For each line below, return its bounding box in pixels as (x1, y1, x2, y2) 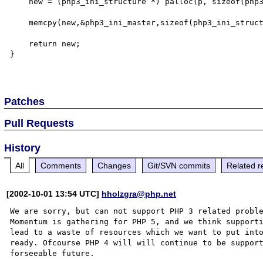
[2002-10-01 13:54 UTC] (6, 188, 102, 198)
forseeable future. (10, 248, 95, 258)
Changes (97, 160, 131, 170)
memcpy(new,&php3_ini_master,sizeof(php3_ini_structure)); (10, 18, 29, 27)
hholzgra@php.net (102, 188, 177, 198)
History (4, 141, 41, 154)
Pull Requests (4, 117, 75, 129)
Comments (41, 160, 82, 170)
